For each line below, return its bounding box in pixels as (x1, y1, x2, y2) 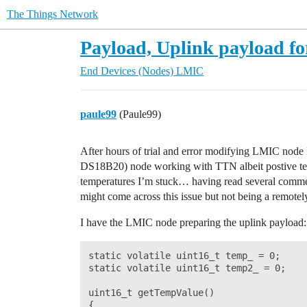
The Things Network (7, 8, 98, 20)
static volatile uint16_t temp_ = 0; (88, 250, 280, 261)
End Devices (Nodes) (80, 65, 173, 77)
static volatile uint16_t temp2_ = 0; (88, 262, 286, 273)
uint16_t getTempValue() (88, 287, 214, 298)
